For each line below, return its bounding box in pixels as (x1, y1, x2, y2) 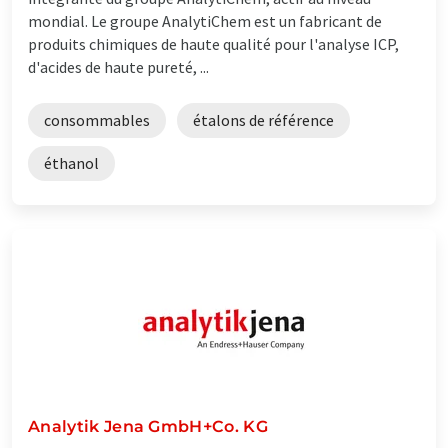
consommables (44, 109, 150, 130)
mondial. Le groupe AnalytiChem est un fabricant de (28, 10, 382, 31)
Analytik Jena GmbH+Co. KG (28, 416, 268, 436)
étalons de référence (193, 109, 334, 130)
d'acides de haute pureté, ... (28, 56, 209, 77)
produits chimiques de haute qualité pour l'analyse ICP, (28, 33, 399, 54)
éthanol (44, 152, 99, 173)
